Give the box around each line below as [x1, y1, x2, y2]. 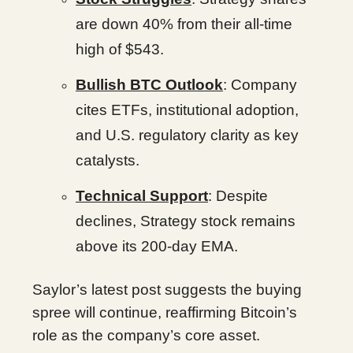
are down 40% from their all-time [76, 16, 292, 32]
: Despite [208, 188, 268, 204]
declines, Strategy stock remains [76, 213, 295, 229]
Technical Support [76, 188, 208, 204]
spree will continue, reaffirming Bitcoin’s [32, 304, 297, 321]
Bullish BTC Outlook [76, 76, 223, 93]
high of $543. [76, 41, 164, 58]
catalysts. [76, 152, 139, 169]
